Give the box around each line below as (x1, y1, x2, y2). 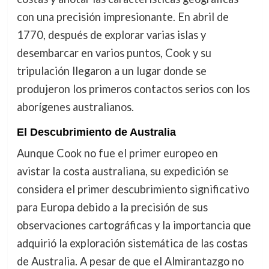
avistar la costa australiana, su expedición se (16, 165, 229, 178)
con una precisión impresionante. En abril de (16, 10, 229, 23)
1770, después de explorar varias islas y (16, 28, 206, 41)
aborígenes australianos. (16, 100, 134, 113)
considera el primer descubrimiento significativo (16, 183, 249, 196)
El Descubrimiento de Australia (16, 126, 176, 139)
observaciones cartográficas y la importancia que (16, 219, 251, 232)
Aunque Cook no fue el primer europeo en (16, 147, 218, 160)
